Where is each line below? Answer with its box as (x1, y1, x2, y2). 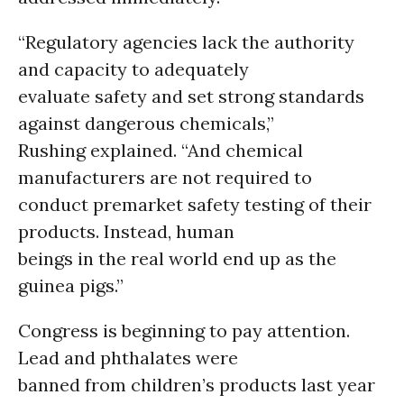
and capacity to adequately (18, 58, 249, 80)
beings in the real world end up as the (18, 247, 336, 270)
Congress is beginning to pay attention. (18, 319, 350, 342)
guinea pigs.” (18, 274, 124, 297)
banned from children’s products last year (18, 373, 375, 396)
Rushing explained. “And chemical (18, 139, 303, 161)
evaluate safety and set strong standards (18, 85, 364, 107)
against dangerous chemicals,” (18, 112, 274, 134)
